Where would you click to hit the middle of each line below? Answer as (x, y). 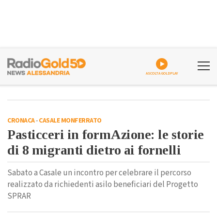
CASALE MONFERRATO (70, 121)
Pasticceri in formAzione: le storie (106, 134)
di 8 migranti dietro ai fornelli (94, 150)
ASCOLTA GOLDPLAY (162, 73)
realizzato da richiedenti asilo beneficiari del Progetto (103, 185)
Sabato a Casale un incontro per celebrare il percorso (99, 173)
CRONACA (21, 121)
